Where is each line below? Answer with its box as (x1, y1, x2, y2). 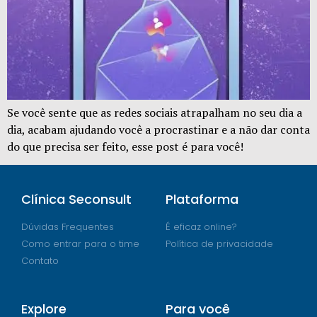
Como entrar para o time (21, 237, 139, 251)
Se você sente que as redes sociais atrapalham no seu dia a (7, 105, 302, 120)
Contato (21, 254, 59, 268)
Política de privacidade (166, 237, 273, 251)
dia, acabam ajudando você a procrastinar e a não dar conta (7, 122, 310, 137)
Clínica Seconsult (21, 190, 132, 209)
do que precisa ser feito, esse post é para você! (7, 139, 243, 154)
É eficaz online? (166, 220, 237, 234)
